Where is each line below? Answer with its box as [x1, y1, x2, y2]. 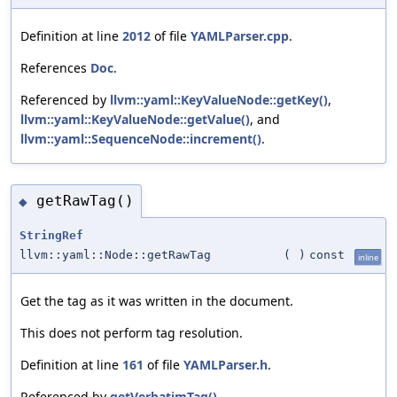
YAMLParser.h [183, 355, 268, 373]
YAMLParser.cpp [191, 27, 289, 44]
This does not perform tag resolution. [20, 323, 243, 341]
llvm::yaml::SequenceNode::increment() [20, 129, 261, 147]
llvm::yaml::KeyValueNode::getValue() [20, 110, 250, 128]
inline [358, 251, 378, 263]
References [20, 58, 90, 76]
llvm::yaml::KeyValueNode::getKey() [110, 90, 328, 108]
